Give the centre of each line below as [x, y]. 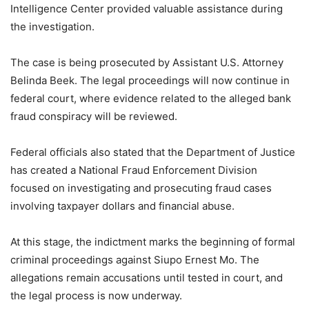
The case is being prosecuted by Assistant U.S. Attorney [147, 63]
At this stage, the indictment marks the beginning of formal [153, 242]
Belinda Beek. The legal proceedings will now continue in [150, 81]
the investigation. [52, 27]
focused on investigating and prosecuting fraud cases [141, 188]
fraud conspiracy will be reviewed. [94, 117]
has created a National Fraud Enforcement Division [134, 170]
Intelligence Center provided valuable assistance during [147, 9]
